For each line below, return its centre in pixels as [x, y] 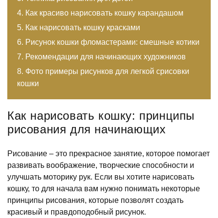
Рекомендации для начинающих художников [106, 56]
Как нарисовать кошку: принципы [101, 115]
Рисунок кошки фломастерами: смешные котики [112, 42]
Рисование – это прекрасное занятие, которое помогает [109, 153]
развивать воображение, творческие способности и [101, 165]
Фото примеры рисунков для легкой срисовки [107, 71]
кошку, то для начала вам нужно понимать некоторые [104, 188]
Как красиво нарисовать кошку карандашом [104, 13]
